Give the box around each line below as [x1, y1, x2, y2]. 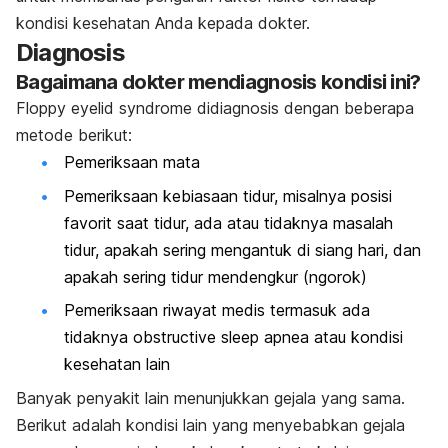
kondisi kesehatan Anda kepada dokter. [16, 13, 315, 34]
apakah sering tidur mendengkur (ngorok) [64, 266, 367, 287]
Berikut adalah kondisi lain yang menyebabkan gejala [16, 414, 405, 435]
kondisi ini [321, 70, 411, 95]
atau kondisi [309, 327, 403, 348]
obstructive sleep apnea [133, 327, 309, 348]
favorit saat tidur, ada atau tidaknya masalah [64, 212, 393, 233]
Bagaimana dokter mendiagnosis [16, 70, 321, 95]
